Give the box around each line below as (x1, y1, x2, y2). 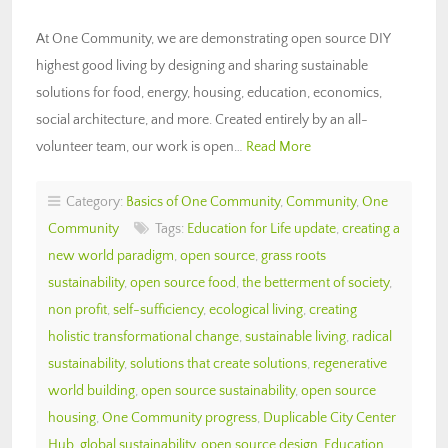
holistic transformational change (48, 328, 239, 345)
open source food (130, 274, 236, 291)
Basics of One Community (126, 193, 280, 210)
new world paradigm (48, 247, 174, 264)
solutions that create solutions (130, 355, 307, 372)
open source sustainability (141, 382, 295, 399)
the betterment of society (242, 274, 389, 291)
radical (352, 328, 392, 345)
